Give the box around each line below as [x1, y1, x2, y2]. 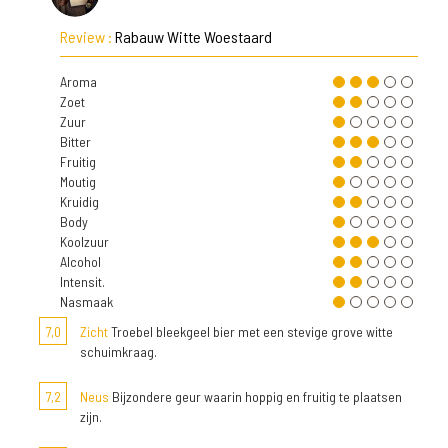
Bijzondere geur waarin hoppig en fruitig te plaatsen [109, 388, 402, 405]
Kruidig [60, 193, 99, 210]
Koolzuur [60, 233, 109, 250]
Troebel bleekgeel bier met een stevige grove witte [108, 323, 393, 340]
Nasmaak [60, 293, 113, 310]
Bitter [60, 133, 91, 150]
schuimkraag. [80, 343, 157, 360]
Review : [60, 27, 115, 46]
